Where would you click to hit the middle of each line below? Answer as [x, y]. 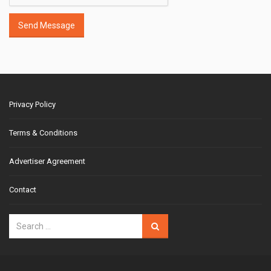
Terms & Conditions [43, 133]
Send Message [47, 25]
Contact [23, 190]
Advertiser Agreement [47, 161]
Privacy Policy [32, 104]
